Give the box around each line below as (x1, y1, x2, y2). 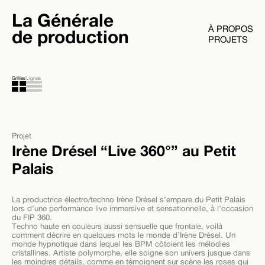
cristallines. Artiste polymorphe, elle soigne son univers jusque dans (12, 247, 250, 257)
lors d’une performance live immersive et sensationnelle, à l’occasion (12, 203, 253, 213)
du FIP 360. (12, 212, 52, 222)
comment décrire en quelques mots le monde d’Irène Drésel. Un (12, 230, 235, 240)
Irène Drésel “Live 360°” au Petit (12, 141, 236, 159)
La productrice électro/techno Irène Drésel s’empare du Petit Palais (12, 194, 245, 204)
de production (12, 26, 129, 47)
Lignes (26, 75, 41, 81)
